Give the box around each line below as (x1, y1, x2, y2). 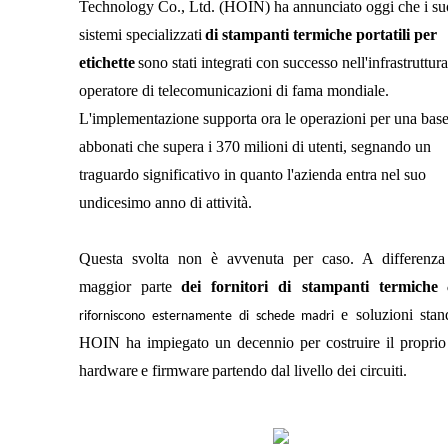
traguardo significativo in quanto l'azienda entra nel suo (79, 165, 427, 183)
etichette (79, 53, 136, 71)
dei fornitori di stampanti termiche (181, 277, 438, 295)
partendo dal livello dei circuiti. (212, 361, 408, 379)
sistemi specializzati (79, 25, 203, 43)
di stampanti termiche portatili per (205, 25, 438, 43)
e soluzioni (341, 305, 414, 323)
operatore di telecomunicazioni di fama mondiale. (79, 81, 390, 99)
